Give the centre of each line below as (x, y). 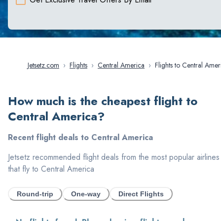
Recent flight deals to (50, 138)
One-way (86, 194)
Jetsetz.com (43, 65)
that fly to (24, 169)
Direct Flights (141, 194)
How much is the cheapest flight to (103, 101)
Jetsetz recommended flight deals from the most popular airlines (114, 157)
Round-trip (35, 194)
